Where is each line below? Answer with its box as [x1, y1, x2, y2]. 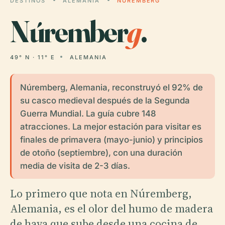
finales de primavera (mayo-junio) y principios [20, 134, 203, 145]
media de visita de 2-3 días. [20, 160, 130, 171]
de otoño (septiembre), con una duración [20, 147, 182, 158]
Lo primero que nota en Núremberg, [10, 185, 192, 201]
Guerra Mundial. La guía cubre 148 [20, 108, 156, 119]
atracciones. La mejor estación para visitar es [20, 121, 201, 132]
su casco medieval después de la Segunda [20, 95, 190, 105]
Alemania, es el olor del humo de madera [10, 200, 213, 216]
